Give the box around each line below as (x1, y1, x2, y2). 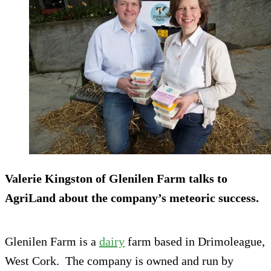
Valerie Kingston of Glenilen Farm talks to (5, 172, 227, 185)
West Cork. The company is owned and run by (5, 254, 233, 267)
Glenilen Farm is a (5, 235, 99, 248)
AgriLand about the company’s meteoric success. (5, 191, 259, 204)
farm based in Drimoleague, (125, 235, 265, 248)
